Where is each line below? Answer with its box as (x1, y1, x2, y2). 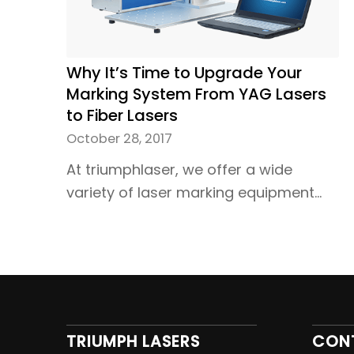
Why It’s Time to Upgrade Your (66, 61, 302, 84)
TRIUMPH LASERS (66, 330, 200, 352)
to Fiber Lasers (66, 104, 178, 126)
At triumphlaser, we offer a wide (66, 159, 292, 179)
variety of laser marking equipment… (66, 182, 322, 202)
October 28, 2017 (66, 129, 172, 148)
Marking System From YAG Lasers (66, 82, 326, 105)
